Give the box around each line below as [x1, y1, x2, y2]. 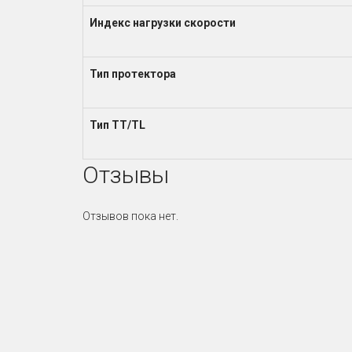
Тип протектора [89, 67, 176, 80]
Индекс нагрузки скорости [89, 16, 236, 29]
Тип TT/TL [89, 118, 145, 131]
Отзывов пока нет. [82, 209, 178, 222]
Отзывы [82, 160, 169, 189]
